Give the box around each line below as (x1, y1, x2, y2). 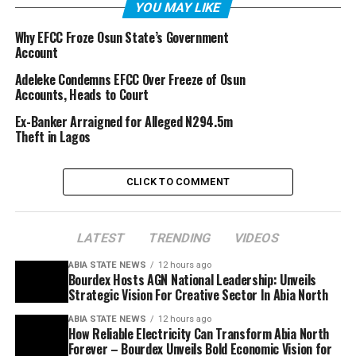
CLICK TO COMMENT (126, 175, 230, 188)
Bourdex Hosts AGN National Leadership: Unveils (68, 269, 316, 289)
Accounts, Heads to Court (14, 84, 149, 104)
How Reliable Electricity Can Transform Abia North (68, 323, 329, 343)
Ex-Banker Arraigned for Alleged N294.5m (14, 111, 234, 131)
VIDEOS (232, 230, 281, 246)
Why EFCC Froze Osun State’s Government (14, 27, 229, 47)
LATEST (75, 230, 127, 246)
